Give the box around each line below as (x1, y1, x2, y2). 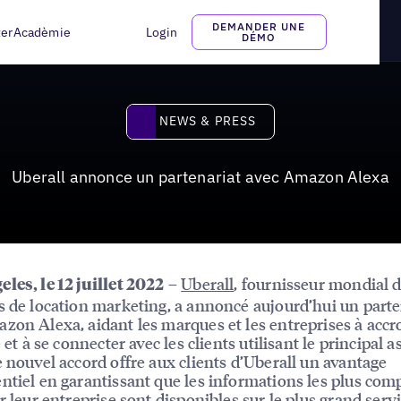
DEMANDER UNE (212, 20, 305, 33)
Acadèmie (13, 24, 71, 40)
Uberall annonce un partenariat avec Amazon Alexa (12, 166, 389, 187)
